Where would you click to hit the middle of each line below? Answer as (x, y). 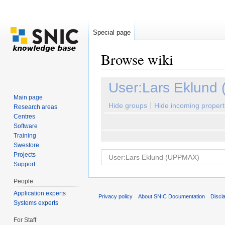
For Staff (25, 220)
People (24, 181)
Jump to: (116, 73)
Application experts (40, 193)
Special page (112, 32)
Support (25, 164)
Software (26, 126)
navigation (147, 73)
